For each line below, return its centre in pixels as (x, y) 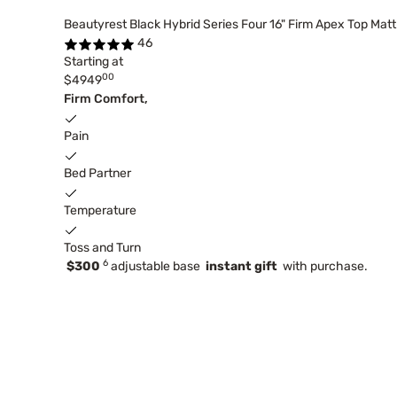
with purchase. (323, 267)
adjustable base (157, 267)
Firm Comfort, (106, 99)
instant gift (241, 267)
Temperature (100, 211)
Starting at (93, 62)
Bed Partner (97, 174)
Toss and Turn (102, 248)
